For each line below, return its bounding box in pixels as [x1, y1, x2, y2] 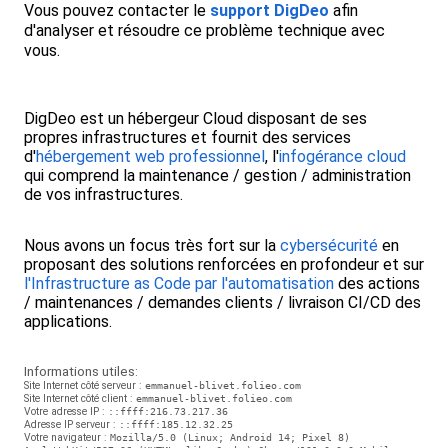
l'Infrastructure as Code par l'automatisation [24, 273, 334, 293]
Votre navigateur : [24, 430, 110, 444]
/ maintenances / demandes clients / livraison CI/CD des [24, 292, 421, 312]
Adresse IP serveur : [24, 417, 119, 431]
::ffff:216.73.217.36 [108, 404, 228, 417]
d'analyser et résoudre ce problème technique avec [24, 20, 385, 40]
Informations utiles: [24, 362, 138, 379]
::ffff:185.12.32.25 [119, 417, 233, 430]
